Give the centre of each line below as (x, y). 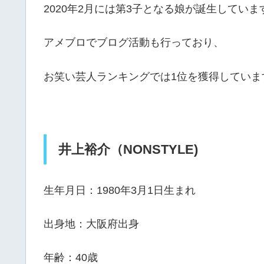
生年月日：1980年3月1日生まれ (120, 190)
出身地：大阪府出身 (91, 224)
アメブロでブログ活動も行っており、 (134, 43)
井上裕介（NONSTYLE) (128, 149)
